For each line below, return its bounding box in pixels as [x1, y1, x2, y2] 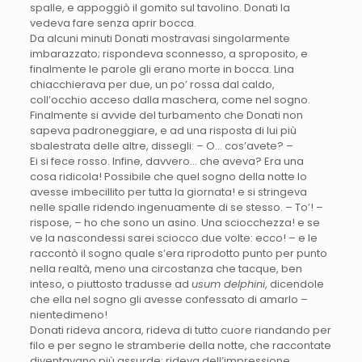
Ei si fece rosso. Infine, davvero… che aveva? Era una [29, 154, 304, 170]
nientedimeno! [29, 307, 107, 323]
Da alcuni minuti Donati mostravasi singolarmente [29, 31, 290, 47]
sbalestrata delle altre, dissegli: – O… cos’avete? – [29, 138, 293, 154]
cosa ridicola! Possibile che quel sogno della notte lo [29, 169, 307, 185]
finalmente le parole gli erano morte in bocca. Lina [29, 61, 294, 78]
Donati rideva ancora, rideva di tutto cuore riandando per [29, 322, 331, 339]
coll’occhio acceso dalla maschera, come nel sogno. [29, 92, 310, 108]
